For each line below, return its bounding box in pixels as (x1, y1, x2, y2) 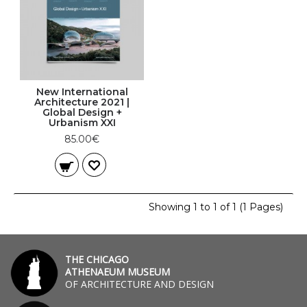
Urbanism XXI (48, 116, 116, 129)
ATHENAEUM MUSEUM (65, 265, 170, 278)
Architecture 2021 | (34, 96, 130, 108)
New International (36, 86, 128, 98)
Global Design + (42, 106, 122, 119)
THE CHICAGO (65, 253, 129, 266)
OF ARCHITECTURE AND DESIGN (65, 278, 214, 291)
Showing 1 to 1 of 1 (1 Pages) (149, 201, 283, 213)
